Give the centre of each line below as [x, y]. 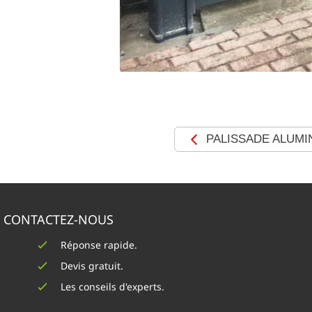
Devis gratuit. [92, 266]
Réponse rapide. [99, 245]
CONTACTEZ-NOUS [58, 219]
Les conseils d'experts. [112, 287]
